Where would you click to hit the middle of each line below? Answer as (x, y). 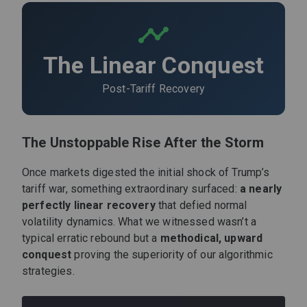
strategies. (48, 271)
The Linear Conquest (153, 65)
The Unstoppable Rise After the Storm (143, 143)
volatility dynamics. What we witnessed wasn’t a (139, 222)
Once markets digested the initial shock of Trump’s (146, 173)
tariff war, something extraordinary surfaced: (131, 189)
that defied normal (201, 206)
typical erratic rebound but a (91, 238)
